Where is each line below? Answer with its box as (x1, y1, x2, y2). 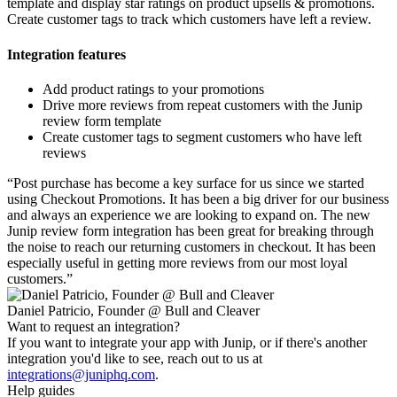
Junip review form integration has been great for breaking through (7, 222, 374, 238)
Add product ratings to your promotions (43, 81, 264, 97)
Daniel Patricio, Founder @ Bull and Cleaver (7, 302, 260, 318)
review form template (43, 113, 161, 128)
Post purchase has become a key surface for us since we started (13, 175, 364, 191)
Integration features (7, 46, 126, 62)
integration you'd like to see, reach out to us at (7, 350, 262, 366)
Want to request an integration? (7, 318, 180, 334)
